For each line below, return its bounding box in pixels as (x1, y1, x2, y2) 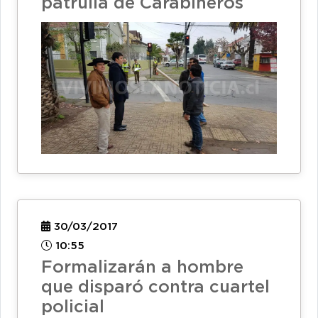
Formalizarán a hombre (41, 260, 243, 276)
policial (41, 300, 104, 316)
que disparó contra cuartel (41, 280, 270, 296)
